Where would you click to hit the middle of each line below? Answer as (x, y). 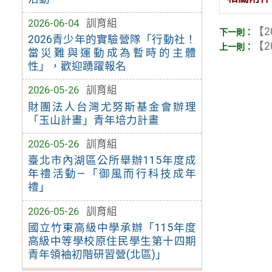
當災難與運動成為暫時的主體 (112, 53)
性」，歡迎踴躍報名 (77, 66)
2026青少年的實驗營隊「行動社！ (112, 39)
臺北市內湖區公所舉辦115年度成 (112, 161)
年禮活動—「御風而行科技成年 (112, 174)
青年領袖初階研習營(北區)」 (97, 255)
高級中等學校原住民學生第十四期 (112, 241)
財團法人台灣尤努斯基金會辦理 (112, 107)
